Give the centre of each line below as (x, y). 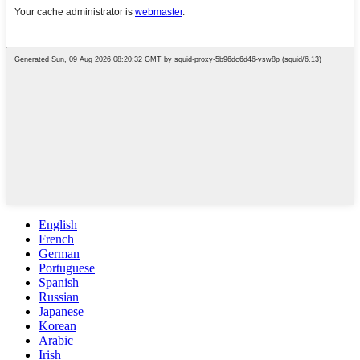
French (56, 239)
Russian (59, 297)
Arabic (56, 341)
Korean (57, 326)
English (58, 225)
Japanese (61, 312)
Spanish (59, 283)
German (59, 254)
